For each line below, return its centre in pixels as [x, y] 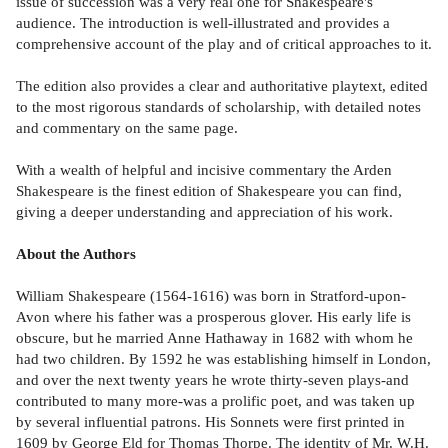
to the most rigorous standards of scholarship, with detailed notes [218, 107]
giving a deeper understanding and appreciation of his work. [204, 212]
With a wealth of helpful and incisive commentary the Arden [204, 170]
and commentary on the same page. [127, 128]
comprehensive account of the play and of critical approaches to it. [224, 44]
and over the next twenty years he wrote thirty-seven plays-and [212, 380]
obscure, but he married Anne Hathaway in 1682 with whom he [214, 338]
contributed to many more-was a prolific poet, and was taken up [215, 401]
